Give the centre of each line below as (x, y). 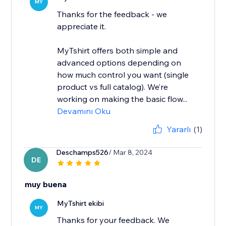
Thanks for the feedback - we (112, 14)
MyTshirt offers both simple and (118, 51)
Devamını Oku (84, 111)
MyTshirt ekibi (81, 204)
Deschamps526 (82, 153)
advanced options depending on (119, 63)
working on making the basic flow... (122, 99)
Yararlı (178, 129)
